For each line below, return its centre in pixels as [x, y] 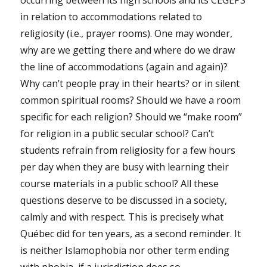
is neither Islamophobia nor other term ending [125, 250]
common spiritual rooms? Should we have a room [131, 100]
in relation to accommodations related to [111, 16]
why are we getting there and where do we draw [128, 50]
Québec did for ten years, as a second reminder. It [131, 233]
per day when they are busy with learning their [125, 167]
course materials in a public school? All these [120, 183]
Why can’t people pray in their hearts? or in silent [130, 83]
